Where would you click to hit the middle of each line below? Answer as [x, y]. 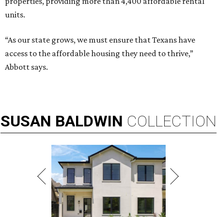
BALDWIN [89, 121]
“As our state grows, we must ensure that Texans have [100, 40]
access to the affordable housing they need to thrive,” [99, 54]
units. [15, 15]
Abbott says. [26, 67]
